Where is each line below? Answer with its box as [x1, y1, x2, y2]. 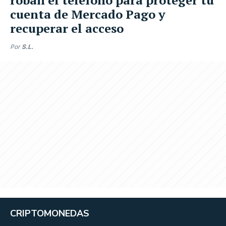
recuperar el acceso [10, 20, 124, 36]
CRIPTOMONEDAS [10, 207, 89, 219]
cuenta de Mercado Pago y [10, 6, 165, 22]
